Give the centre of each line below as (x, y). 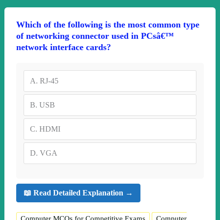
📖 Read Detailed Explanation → (78, 193)
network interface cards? (63, 47)
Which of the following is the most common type (108, 24)
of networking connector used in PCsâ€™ (95, 36)
